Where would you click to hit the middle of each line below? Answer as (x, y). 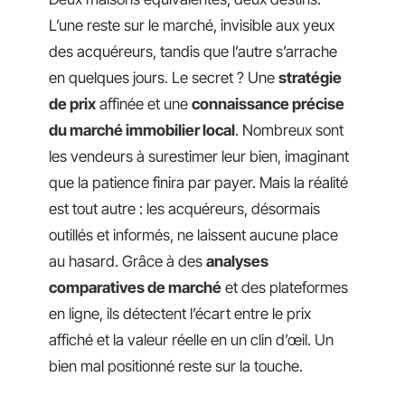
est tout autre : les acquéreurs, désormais (184, 209)
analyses (237, 261)
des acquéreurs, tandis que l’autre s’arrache (193, 52)
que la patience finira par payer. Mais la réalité (198, 183)
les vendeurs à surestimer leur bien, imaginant (199, 156)
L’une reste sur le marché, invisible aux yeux (192, 25)
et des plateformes (285, 287)
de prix (72, 104)
